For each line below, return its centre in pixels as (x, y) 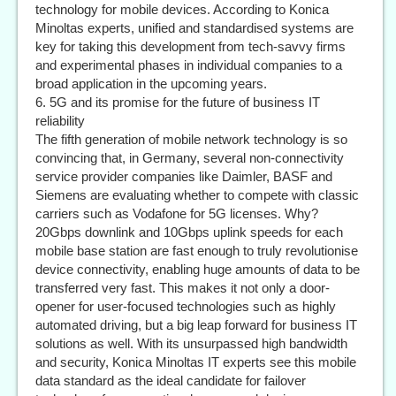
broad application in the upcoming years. (151, 84)
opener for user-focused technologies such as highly (186, 307)
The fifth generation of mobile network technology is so (191, 140)
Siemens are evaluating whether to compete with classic (197, 195)
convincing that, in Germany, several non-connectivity (190, 158)
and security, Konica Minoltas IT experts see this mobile (196, 362)
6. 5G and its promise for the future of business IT (178, 103)
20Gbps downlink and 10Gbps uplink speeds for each (189, 232)
